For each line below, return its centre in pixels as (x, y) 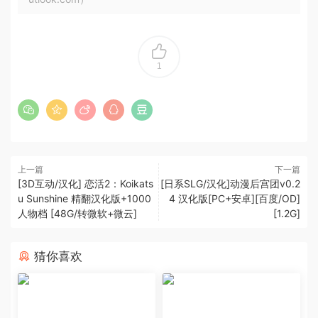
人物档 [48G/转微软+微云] (77, 213)
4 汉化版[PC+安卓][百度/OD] (235, 198)
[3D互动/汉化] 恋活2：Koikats (86, 183)
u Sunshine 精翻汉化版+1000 (84, 198)
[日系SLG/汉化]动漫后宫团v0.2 (230, 183)
